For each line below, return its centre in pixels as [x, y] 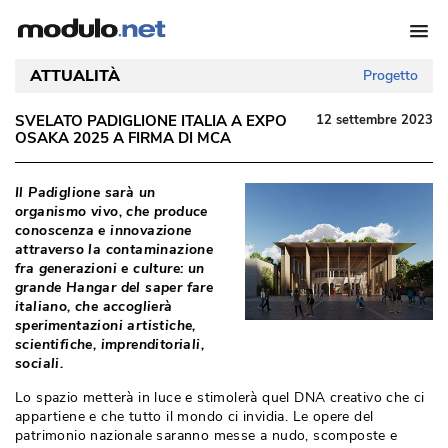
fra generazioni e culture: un [110, 268]
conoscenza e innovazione [103, 230]
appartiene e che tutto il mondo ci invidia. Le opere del [194, 416]
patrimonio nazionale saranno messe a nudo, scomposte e [206, 435]
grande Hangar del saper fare [114, 287]
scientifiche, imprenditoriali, [109, 344]
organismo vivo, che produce [111, 211]
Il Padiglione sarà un [85, 192]
